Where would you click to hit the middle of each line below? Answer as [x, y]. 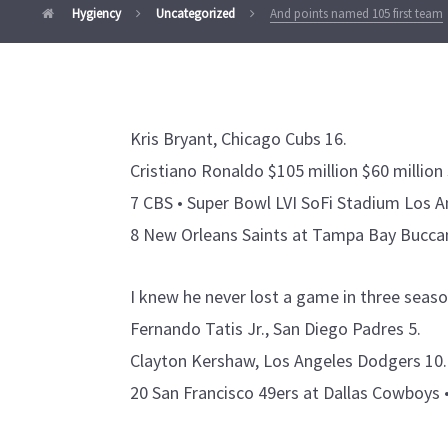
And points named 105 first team [356, 13]
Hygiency [95, 13]
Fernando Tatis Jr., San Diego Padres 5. [275, 328]
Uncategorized [195, 13]
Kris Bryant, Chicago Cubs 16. [238, 138]
